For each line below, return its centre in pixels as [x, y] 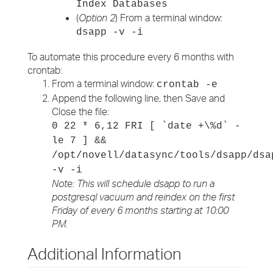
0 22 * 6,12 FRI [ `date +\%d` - [146, 126]
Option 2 [97, 18]
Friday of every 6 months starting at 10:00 [140, 210]
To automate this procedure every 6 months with [131, 57]
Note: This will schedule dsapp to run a [133, 183]
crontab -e [187, 85]
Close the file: [80, 112]
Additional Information [105, 253]
